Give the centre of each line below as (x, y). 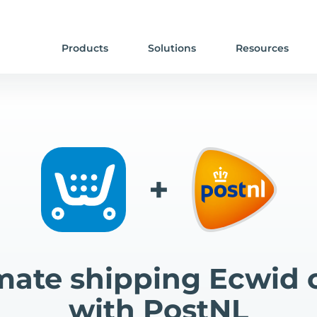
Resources (262, 48)
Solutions (172, 48)
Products (85, 48)
